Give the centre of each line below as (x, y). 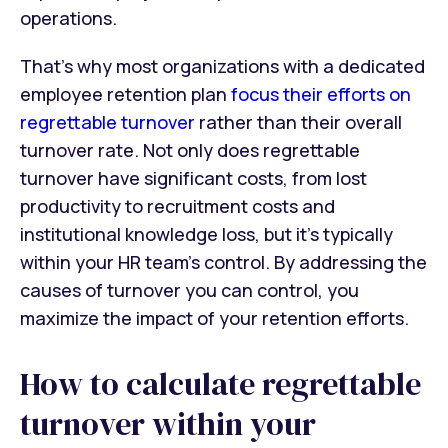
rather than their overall (298, 122)
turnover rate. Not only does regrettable (190, 150)
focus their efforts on (321, 94)
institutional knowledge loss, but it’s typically (206, 234)
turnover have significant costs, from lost (193, 178)
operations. (68, 18)
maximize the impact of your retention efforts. (214, 318)
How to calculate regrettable (220, 384)
